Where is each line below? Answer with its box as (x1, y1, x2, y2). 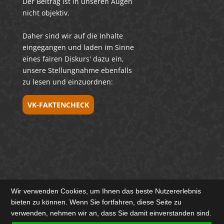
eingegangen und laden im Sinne (22, 42, 134, 52)
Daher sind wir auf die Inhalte (22, 30, 123, 40)
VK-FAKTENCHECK (27, 99, 89, 109)
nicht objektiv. (22, 7, 69, 17)
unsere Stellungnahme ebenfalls (22, 65, 132, 75)
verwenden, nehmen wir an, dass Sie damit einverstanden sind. (11, 208, 212, 217)
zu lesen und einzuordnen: (22, 76, 113, 86)
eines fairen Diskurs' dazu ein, (22, 53, 124, 63)
